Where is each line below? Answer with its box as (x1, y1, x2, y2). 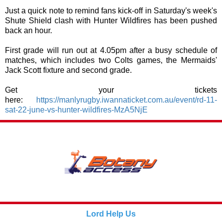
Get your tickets (5, 86, 217, 94)
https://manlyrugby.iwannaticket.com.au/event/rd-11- (36, 96, 217, 104)
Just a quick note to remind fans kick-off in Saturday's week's (5, 6, 217, 15)
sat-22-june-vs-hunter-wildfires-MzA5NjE (5, 106, 148, 114)
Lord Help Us (86, 210, 136, 218)
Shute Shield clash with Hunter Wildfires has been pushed (5, 16, 217, 25)
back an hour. (5, 26, 52, 35)
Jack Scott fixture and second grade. (5, 66, 132, 74)
